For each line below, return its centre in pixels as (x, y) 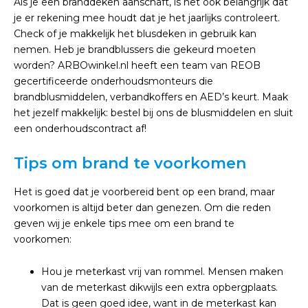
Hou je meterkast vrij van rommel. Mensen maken (162, 272)
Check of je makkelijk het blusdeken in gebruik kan (135, 34)
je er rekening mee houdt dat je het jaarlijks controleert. (147, 18)
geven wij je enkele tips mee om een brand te (124, 223)
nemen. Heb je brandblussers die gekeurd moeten (135, 49)
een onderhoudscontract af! (80, 129)
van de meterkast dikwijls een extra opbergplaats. (159, 287)
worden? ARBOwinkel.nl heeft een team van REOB (137, 65)
